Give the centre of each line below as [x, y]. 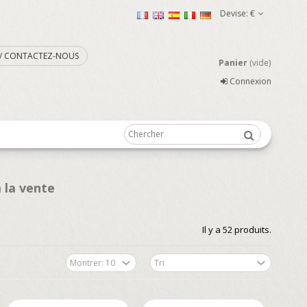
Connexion [249, 81]
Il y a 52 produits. [237, 230]
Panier [233, 63]
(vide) [260, 63]
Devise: [234, 13]
